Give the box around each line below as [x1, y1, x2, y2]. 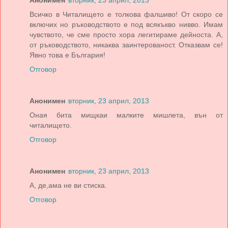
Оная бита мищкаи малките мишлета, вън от [30, 111, 223, 120]
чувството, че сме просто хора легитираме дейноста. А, [30, 31, 223, 39]
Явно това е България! [30, 51, 105, 60]
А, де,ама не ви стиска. [30, 181, 107, 190]
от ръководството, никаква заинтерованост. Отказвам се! [30, 41, 223, 49]
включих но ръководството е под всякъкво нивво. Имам [30, 20, 223, 29]
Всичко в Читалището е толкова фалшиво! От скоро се [30, 10, 223, 19]
